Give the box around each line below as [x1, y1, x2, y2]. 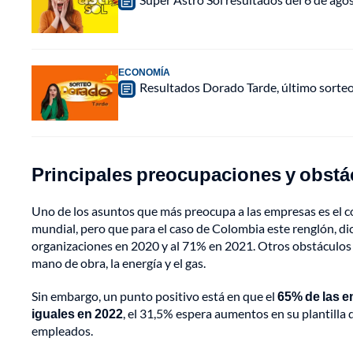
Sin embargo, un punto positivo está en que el [32, 288, 277, 304]
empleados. [32, 323, 93, 339]
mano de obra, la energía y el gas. [32, 255, 206, 271]
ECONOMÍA [118, 66, 170, 79]
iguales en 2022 [32, 306, 123, 321]
